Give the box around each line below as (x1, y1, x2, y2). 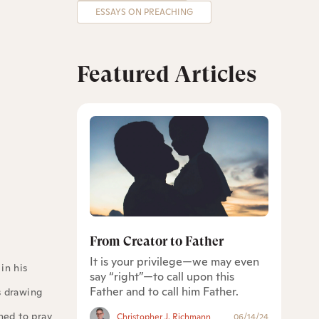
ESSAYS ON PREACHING (95, 6, 193, 19)
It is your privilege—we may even (89, 253, 259, 269)
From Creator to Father (89, 233, 224, 249)
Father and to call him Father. (89, 283, 239, 299)
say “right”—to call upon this (89, 268, 234, 284)
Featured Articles (76, 61, 256, 88)
